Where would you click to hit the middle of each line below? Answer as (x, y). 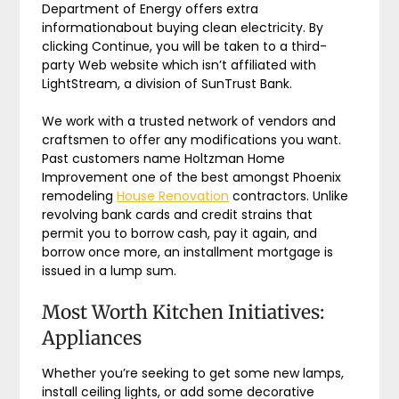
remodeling (80, 196)
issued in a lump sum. (110, 271)
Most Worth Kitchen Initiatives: (183, 312)
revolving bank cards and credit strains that (178, 215)
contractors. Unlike (289, 196)
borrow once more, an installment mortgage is (188, 252)
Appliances (92, 338)
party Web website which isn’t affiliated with (179, 65)
